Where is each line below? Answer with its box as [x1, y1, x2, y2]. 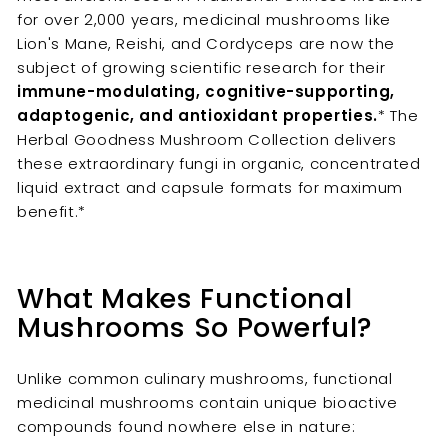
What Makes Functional [17, 280, 353, 318]
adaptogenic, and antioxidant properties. [17, 105, 378, 127]
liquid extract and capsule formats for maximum [17, 177, 403, 199]
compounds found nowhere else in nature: [17, 416, 356, 438]
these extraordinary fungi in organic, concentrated [17, 153, 421, 175]
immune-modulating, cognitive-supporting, [17, 81, 395, 103]
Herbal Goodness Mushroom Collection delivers [17, 129, 397, 151]
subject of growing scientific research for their [17, 57, 386, 79]
